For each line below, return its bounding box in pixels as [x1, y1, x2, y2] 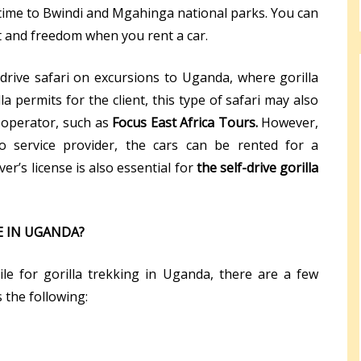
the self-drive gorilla [196, 158, 319, 176]
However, [257, 113, 319, 131]
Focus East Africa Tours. [112, 113, 258, 131]
